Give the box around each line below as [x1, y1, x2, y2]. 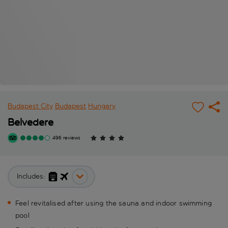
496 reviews [52, 135, 80, 141]
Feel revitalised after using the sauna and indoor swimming [15, 199, 212, 208]
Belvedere [8, 116, 53, 129]
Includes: [17, 172, 45, 181]
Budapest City [8, 102, 53, 111]
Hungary [88, 102, 116, 111]
